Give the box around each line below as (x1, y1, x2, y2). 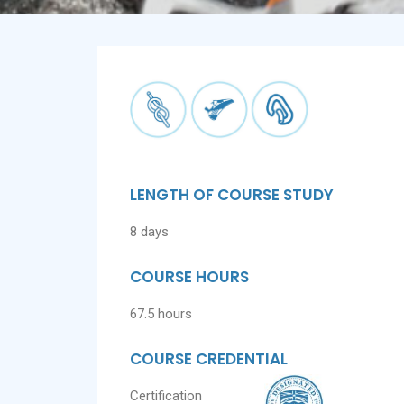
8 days (130, 224, 169, 241)
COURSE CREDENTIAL (130, 348, 288, 371)
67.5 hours (130, 306, 192, 323)
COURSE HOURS (130, 266, 249, 289)
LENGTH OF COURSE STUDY (130, 184, 334, 207)
